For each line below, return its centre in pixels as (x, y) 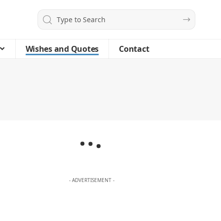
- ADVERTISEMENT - (92, 180)
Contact (134, 49)
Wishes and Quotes (62, 49)
